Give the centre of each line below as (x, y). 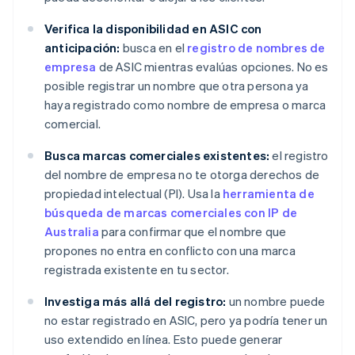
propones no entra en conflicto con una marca (170, 251)
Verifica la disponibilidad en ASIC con (153, 29)
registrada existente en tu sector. (137, 270)
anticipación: (82, 48)
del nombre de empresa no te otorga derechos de (182, 175)
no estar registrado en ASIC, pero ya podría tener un (186, 321)
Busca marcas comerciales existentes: (157, 156)
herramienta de (269, 194)
